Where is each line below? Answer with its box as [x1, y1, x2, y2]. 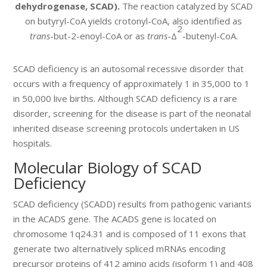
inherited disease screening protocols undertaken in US [13, 122, 240, 134]
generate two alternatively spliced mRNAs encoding [13, 242, 226, 254]
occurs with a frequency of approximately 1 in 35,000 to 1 [13, 77, 250, 89]
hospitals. [13, 136, 52, 149]
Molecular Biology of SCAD [13, 156, 203, 178]
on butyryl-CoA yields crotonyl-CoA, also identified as [25, 14, 242, 27]
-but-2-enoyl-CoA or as [49, 29, 147, 42]
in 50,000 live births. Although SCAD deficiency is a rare [13, 92, 238, 104]
